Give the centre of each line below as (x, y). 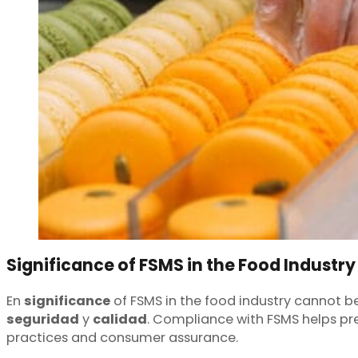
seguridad (43, 319)
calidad (120, 319)
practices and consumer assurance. (122, 337)
